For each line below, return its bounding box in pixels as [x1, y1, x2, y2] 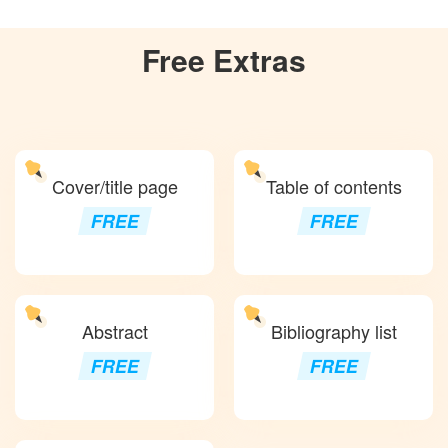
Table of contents [265, 173, 402, 199]
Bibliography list [270, 318, 397, 344]
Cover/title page [51, 173, 178, 199]
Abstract [81, 318, 148, 344]
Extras [205, 38, 306, 81]
